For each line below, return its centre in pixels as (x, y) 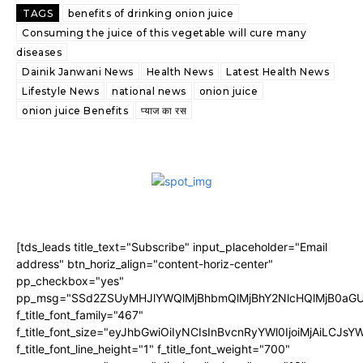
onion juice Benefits (75, 111)
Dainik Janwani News (78, 72)
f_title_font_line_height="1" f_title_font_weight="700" (153, 349)
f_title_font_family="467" (80, 315)
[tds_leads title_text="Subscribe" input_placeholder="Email (172, 247)
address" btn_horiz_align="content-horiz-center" (145, 264)
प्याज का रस (164, 111)
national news (149, 91)
